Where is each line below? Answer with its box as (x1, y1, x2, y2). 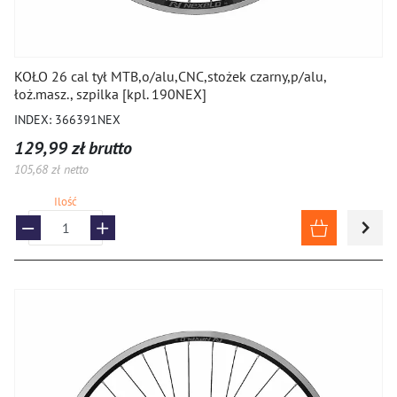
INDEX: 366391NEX (14, 112, 121, 128)
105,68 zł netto (14, 161, 89, 177)
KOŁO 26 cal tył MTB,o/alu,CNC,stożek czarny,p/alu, (14, 67, 326, 85)
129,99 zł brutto (14, 136, 132, 160)
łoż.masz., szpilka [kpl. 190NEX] (14, 85, 206, 103)
